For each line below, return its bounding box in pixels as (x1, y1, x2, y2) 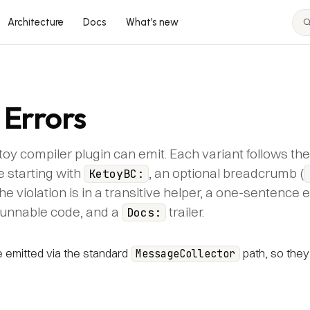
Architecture (7, 15, 64, 28)
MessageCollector (136, 247, 235, 260)
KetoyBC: (89, 166, 144, 181)
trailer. (166, 203, 204, 220)
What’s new (125, 15, 179, 28)
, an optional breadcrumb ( (149, 165, 304, 181)
